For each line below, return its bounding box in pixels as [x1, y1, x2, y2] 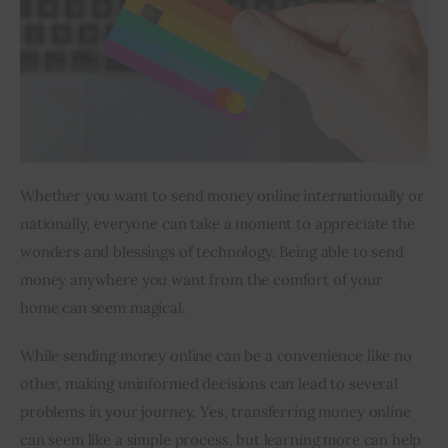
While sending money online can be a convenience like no [20, 345, 416, 365]
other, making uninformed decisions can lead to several [20, 373, 402, 393]
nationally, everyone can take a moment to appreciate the [20, 214, 419, 234]
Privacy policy [84, 89, 200, 112]
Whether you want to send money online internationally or [20, 186, 428, 206]
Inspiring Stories [84, 39, 224, 62]
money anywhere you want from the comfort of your [20, 270, 387, 290]
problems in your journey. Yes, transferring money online [20, 401, 415, 421]
